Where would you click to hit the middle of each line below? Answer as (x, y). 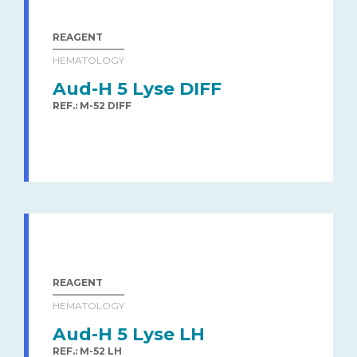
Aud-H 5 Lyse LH (129, 334)
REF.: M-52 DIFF (92, 105)
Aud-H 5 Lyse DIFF (137, 88)
